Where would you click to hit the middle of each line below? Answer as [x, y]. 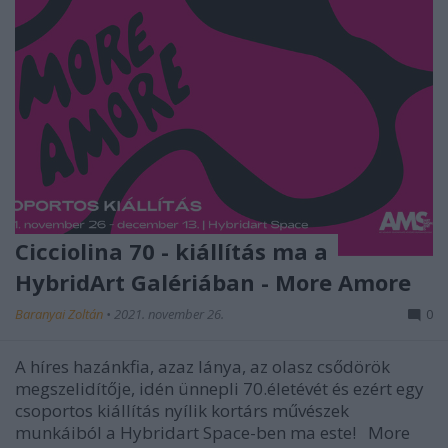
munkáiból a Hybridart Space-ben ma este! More [212, 432]
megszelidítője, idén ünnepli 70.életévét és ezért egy [219, 388]
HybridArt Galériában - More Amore [213, 281]
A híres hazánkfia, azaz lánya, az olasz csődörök [202, 366]
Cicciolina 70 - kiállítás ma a [171, 250]
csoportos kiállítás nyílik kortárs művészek [182, 410]
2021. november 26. [169, 313]
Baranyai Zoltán [60, 313]
